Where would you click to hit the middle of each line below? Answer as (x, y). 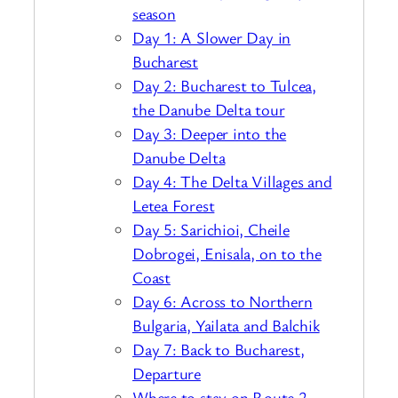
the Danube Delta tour (209, 109)
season (154, 13)
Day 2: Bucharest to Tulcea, (225, 85)
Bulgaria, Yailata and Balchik (226, 325)
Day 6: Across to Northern (223, 301)
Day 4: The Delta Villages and (232, 181)
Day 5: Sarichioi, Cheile (211, 229)
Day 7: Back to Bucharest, (219, 349)
